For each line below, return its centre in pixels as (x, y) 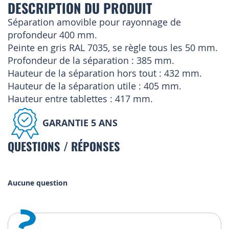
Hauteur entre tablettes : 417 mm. (80, 99)
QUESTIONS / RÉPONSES (64, 146)
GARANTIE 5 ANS (80, 123)
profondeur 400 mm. (52, 35)
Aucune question (38, 183)
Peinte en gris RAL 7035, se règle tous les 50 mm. (113, 48)
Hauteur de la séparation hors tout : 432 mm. (105, 73)
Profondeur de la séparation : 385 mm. (91, 61)
